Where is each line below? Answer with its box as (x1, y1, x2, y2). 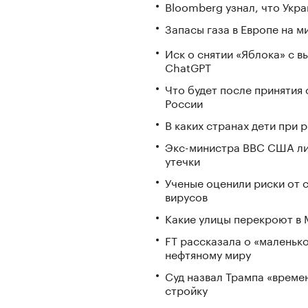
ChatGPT (165, 57, 211, 75)
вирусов (165, 186, 208, 204)
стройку (165, 280, 208, 298)
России (165, 93, 203, 111)
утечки (165, 151, 200, 168)
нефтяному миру (165, 244, 251, 262)
